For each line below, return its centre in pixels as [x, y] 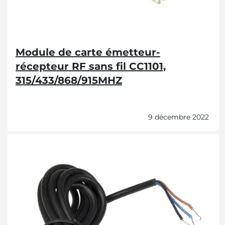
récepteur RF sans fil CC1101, [91, 66]
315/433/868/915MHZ [69, 80]
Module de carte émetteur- [88, 52]
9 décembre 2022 [179, 117]
